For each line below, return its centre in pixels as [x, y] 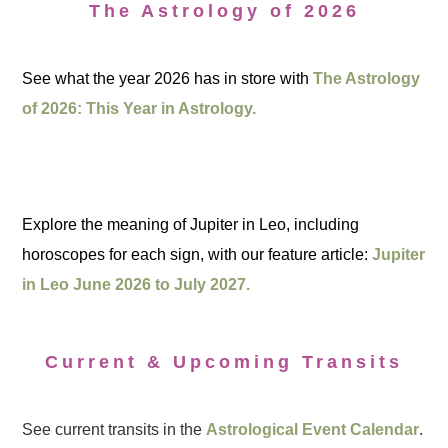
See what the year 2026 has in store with [168, 78]
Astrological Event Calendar [313, 429]
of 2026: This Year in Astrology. [139, 108]
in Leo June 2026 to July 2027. [136, 284]
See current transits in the [114, 429]
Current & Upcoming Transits [224, 362]
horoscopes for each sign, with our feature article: [197, 254]
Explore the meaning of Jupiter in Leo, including [191, 224]
